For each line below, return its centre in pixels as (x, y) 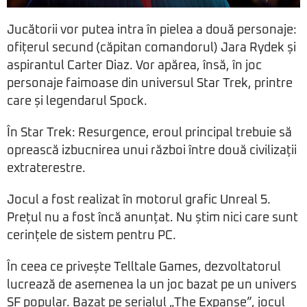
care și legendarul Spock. (77, 102)
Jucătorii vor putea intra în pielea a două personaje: (152, 30)
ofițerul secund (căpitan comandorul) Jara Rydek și (151, 48)
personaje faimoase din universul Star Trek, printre (150, 84)
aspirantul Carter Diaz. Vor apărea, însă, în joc (134, 66)
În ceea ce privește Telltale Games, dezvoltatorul (144, 268)
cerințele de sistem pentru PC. (91, 236)
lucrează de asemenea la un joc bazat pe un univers (152, 285)
